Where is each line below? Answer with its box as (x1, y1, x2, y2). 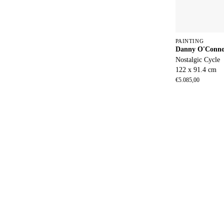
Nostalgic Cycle (175, 55, 220, 64)
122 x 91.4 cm (175, 65, 216, 73)
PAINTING (175, 38, 204, 44)
